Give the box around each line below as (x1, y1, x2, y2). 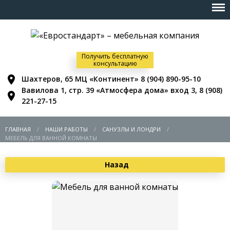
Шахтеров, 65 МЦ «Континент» (22, 74, 141, 84)
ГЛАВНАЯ (5, 125, 31, 133)
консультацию (93, 59, 137, 68)
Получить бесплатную (82, 51, 148, 61)
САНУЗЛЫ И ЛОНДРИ (102, 125, 161, 133)
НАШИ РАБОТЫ (45, 125, 88, 133)
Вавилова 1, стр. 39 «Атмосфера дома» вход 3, (22, 85, 199, 95)
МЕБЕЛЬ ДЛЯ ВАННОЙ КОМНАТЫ (5, 133, 97, 142)
